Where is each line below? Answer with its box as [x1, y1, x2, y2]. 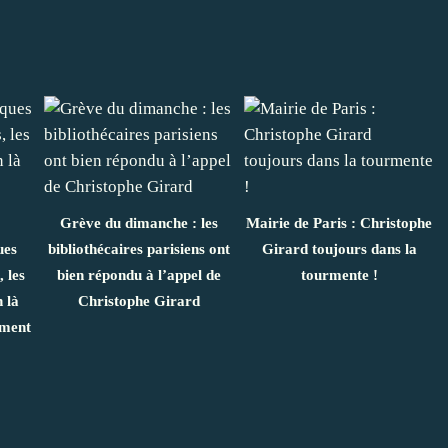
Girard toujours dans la [261, 241, 417, 258]
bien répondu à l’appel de [57, 267, 221, 284]
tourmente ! [300, 267, 378, 284]
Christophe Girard [78, 293, 200, 310]
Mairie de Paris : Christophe [246, 215, 432, 232]
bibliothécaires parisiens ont [48, 241, 230, 258]
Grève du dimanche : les [60, 215, 218, 232]
